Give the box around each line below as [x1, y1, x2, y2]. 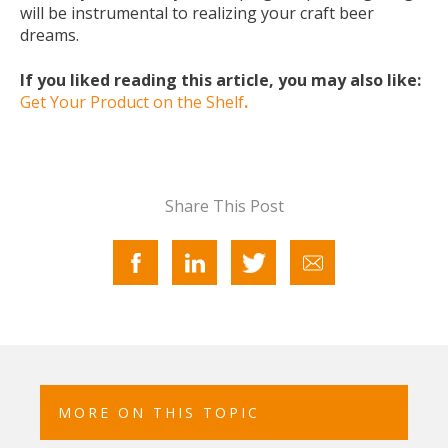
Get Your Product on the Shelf [20, 90, 244, 113]
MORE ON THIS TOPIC [58, 402, 260, 422]
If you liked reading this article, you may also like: [20, 68, 421, 91]
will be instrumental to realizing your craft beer [20, 2, 374, 25]
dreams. [20, 24, 79, 47]
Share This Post [164, 195, 284, 218]
